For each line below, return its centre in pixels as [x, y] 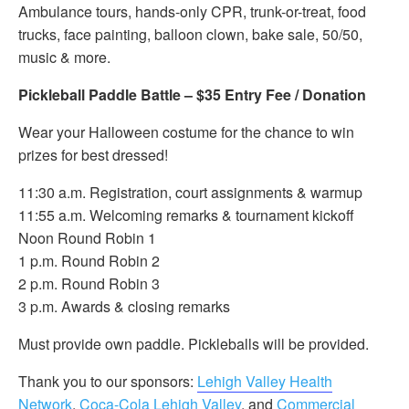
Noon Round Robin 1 [87, 238]
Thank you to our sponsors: [108, 381]
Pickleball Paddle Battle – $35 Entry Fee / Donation [192, 94]
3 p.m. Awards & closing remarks [124, 306]
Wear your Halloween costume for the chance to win [186, 132]
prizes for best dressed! [93, 155]
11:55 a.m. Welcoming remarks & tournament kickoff [186, 215]
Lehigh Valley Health [265, 381]
